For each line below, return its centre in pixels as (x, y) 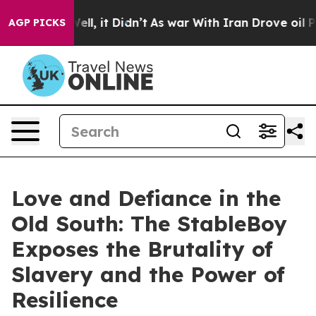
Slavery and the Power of (148, 274)
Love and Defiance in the (146, 198)
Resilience (65, 300)
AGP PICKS (37, 23)
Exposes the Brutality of (142, 249)
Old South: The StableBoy (149, 224)
